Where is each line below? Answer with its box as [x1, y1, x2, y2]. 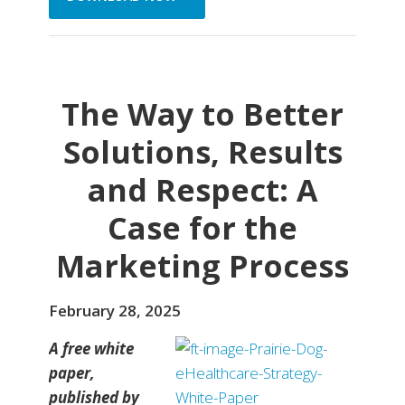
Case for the [108, 207, 297, 250]
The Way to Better [61, 93, 344, 136]
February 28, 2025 [49, 300, 181, 322]
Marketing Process [56, 245, 349, 287]
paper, [49, 363, 95, 384]
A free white [49, 338, 134, 360]
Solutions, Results [62, 131, 343, 174]
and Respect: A [88, 169, 317, 212]
